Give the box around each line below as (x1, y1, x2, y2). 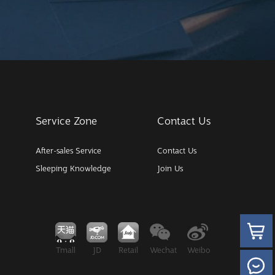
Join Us (157, 164, 183, 174)
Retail (118, 246, 139, 255)
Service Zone (36, 114, 98, 127)
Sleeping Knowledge (36, 164, 112, 174)
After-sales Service (36, 145, 102, 155)
